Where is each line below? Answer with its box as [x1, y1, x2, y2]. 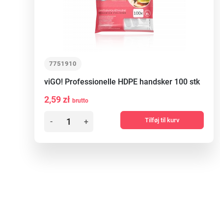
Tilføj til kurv [145, 116, 179, 124]
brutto [72, 97, 88, 104]
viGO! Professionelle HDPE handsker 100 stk [44, 77, 200, 86]
